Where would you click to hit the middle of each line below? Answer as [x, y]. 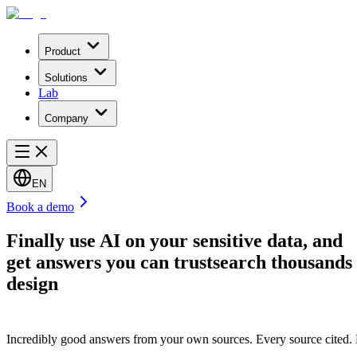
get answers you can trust [110, 262]
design [32, 283]
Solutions [66, 78]
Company [67, 118]
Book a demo [40, 207]
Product [63, 51]
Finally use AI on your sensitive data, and [175, 240]
